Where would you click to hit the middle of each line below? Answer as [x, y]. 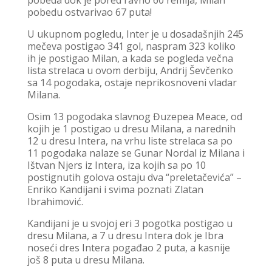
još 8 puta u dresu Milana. [86, 260]
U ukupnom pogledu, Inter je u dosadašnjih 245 [135, 34]
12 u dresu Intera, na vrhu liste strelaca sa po [130, 141]
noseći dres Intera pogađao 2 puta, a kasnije [128, 247]
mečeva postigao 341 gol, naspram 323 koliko [131, 46]
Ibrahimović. [55, 201]
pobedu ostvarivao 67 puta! [89, 12]
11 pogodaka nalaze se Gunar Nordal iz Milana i [136, 153]
